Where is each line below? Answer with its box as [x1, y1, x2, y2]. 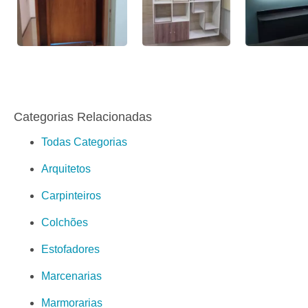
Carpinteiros [41, 189, 101, 201]
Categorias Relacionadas [14, 109, 152, 124]
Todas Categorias [41, 135, 127, 148]
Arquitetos [41, 162, 91, 175]
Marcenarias [41, 269, 102, 282]
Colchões [41, 216, 88, 228]
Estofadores [41, 243, 100, 255]
